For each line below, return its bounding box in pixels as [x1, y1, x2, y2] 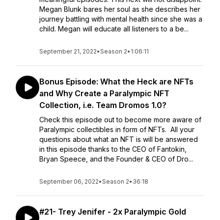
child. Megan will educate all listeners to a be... [39, 25, 189, 33]
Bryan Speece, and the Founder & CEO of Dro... [39, 155, 193, 163]
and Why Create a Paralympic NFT [39, 88, 169, 98]
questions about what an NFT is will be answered [39, 135, 198, 143]
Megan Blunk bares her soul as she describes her [39, 5, 200, 13]
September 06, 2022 [39, 178, 99, 185]
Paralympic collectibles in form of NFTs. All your [39, 125, 194, 134]
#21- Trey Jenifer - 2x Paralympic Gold [39, 207, 186, 217]
